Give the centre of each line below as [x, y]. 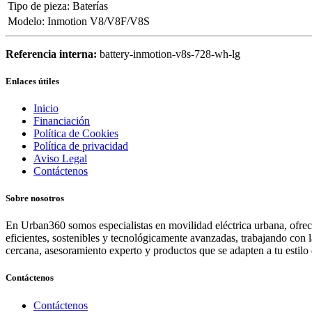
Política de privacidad [81, 146]
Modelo [25, 21]
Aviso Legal [60, 158]
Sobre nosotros [35, 198]
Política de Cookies [76, 133]
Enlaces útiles [32, 81]
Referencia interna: [53, 54]
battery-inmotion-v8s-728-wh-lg [170, 54]
